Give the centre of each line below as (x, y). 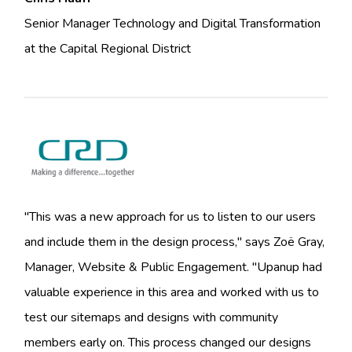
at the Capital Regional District (108, 49)
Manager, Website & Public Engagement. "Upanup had (174, 268)
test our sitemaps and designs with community (152, 318)
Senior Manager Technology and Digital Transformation (173, 24)
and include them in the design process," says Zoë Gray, (175, 242)
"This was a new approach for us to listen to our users (170, 217)
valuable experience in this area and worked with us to (172, 293)
